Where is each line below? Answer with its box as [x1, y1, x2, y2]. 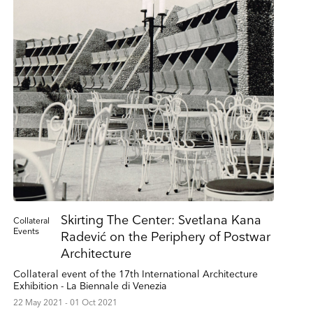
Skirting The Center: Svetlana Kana [60, 212, 261, 228]
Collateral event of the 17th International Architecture [13, 268, 258, 280]
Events [13, 226, 39, 237]
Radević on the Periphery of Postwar [60, 229, 270, 245]
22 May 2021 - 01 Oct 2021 [13, 297, 117, 308]
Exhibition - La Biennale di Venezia [13, 279, 167, 292]
